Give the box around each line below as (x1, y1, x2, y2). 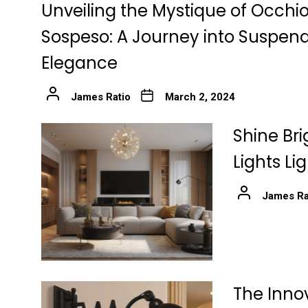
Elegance (41, 51, 118, 74)
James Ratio (70, 90, 131, 103)
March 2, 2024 (164, 90, 235, 103)
